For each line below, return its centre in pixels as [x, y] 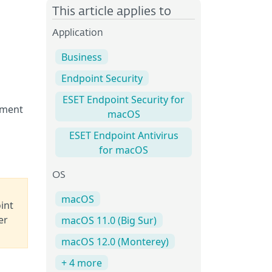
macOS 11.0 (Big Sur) [109, 221]
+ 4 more [82, 263]
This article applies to [112, 12]
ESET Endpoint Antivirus [124, 136]
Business [82, 57]
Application [78, 33]
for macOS [124, 150]
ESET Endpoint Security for [124, 100]
